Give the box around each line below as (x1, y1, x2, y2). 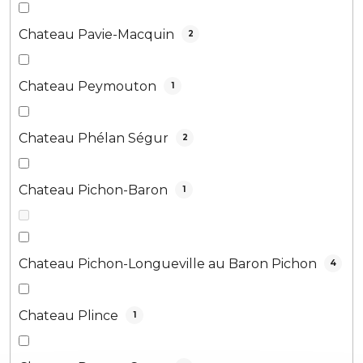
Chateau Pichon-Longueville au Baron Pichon (19, 255, 320, 271)
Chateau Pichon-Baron (19, 181, 171, 198)
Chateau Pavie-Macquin (19, 26, 177, 42)
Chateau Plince (19, 307, 122, 323)
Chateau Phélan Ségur (19, 130, 172, 146)
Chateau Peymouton (19, 78, 160, 94)
